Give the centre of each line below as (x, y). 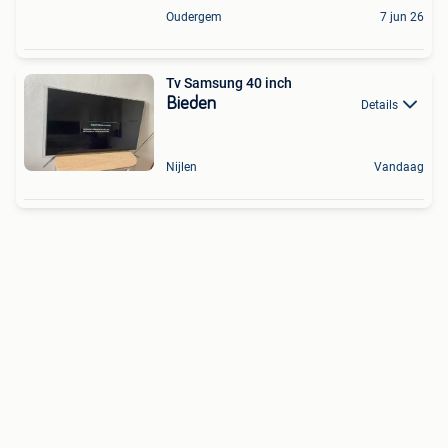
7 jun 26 (402, 16)
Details (379, 104)
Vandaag (399, 167)
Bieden (191, 103)
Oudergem (194, 16)
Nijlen (181, 167)
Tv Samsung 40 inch (229, 82)
